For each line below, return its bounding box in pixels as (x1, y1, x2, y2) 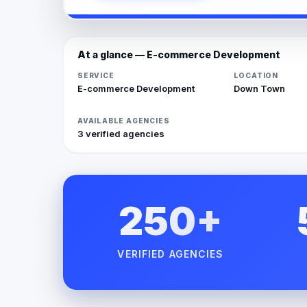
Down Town (233, 82, 285, 94)
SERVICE (77, 71, 114, 79)
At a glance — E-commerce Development (77, 48, 280, 60)
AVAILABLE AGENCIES (77, 116, 170, 125)
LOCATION (233, 71, 278, 79)
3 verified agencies (77, 127, 164, 139)
